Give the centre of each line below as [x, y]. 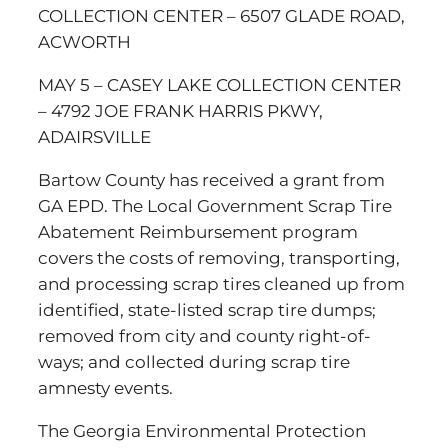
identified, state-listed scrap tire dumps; [207, 310]
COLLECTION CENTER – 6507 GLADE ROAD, [221, 16]
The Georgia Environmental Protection [202, 431]
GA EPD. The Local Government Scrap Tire [215, 206]
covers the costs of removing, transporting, [219, 258]
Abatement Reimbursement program [198, 232]
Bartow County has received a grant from [211, 180]
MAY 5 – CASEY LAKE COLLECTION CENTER [219, 85]
